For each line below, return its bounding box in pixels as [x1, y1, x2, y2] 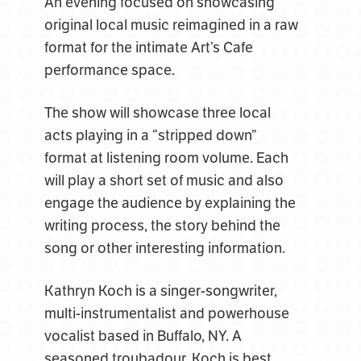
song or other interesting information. [44, 239, 285, 257]
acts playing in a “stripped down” [44, 127, 257, 144]
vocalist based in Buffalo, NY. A [44, 327, 242, 345]
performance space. [44, 61, 175, 79]
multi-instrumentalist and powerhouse [44, 305, 289, 322]
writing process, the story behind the [44, 217, 280, 234]
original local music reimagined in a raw [44, 16, 298, 34]
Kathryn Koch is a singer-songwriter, [44, 282, 277, 300]
